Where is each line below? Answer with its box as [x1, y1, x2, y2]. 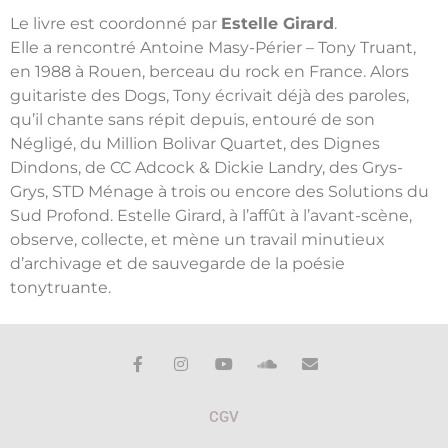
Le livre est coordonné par [10, 13, 221, 33]
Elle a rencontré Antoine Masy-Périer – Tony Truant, [10, 37, 416, 57]
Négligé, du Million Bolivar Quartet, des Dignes [10, 133, 380, 153]
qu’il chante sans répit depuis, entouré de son [10, 109, 375, 129]
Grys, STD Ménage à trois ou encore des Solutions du [10, 181, 429, 201]
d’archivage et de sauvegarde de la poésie [10, 253, 345, 273]
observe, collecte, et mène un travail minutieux [10, 229, 385, 249]
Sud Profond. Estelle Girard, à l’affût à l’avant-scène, [10, 205, 412, 225]
